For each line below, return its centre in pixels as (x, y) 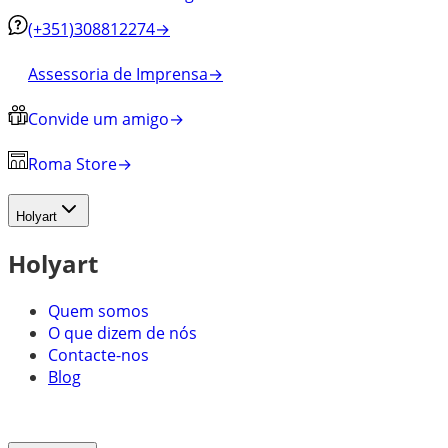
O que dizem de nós (122, 332)
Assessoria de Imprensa (118, 73)
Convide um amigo (98, 118)
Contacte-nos (98, 354)
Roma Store (72, 163)
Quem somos (98, 310)
